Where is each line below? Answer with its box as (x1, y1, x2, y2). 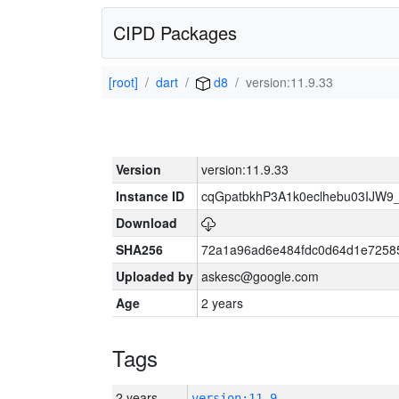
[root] (109, 73, 138, 91)
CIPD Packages (113, 20, 237, 45)
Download (116, 214, 177, 232)
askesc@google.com (201, 267, 319, 285)
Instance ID (116, 187, 184, 205)
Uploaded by (116, 267, 193, 285)
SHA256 (116, 240, 163, 258)
